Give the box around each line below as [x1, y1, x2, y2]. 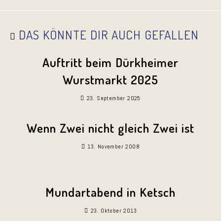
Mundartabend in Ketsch [45, 184, 176, 200]
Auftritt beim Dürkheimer [42, 54, 179, 70]
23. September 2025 [86, 94, 141, 102]
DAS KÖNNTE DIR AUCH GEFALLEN [19, 27, 199, 42]
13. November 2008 [87, 143, 140, 150]
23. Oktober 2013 [90, 207, 137, 215]
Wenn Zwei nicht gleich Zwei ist [27, 120, 194, 136]
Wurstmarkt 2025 [63, 72, 158, 87]
